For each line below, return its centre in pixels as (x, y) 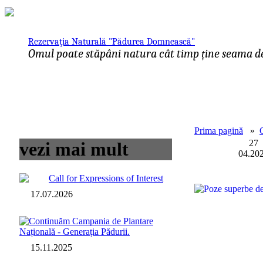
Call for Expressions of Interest (106, 178)
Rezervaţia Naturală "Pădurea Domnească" (112, 42)
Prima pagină (219, 131)
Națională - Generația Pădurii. (75, 231)
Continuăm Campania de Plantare (91, 221)
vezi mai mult (74, 149)
